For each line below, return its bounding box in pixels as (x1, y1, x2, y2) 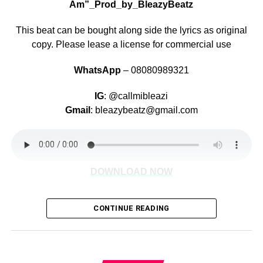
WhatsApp (73, 65, 121, 75)
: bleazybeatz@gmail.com (90, 104, 198, 115)
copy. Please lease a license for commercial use (31, 39, 231, 49)
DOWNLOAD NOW (90, 166, 173, 177)
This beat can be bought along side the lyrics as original (15, 25, 247, 35)
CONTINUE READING (93, 203, 170, 213)
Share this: (11, 216, 46, 225)
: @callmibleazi (104, 90, 168, 101)
